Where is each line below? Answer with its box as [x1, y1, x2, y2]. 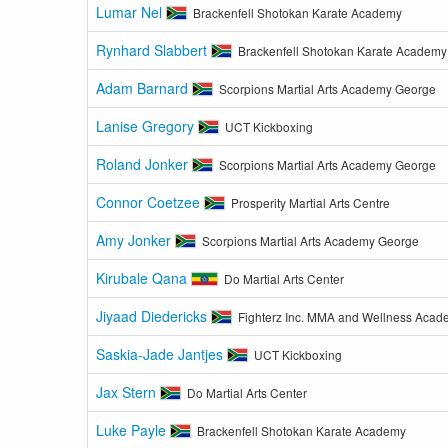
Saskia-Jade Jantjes [96, 344, 227, 364]
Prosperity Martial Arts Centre [231, 194, 391, 211]
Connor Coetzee [96, 192, 204, 212]
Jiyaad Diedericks [96, 306, 211, 326]
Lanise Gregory [96, 116, 198, 136]
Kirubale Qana [96, 268, 191, 288]
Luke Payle [96, 420, 170, 440]
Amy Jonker [96, 230, 175, 250]
